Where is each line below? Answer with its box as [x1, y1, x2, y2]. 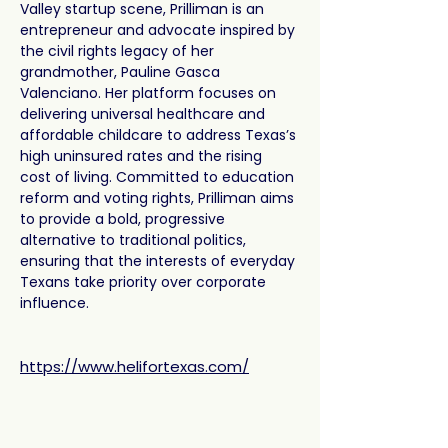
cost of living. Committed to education [20, 167, 298, 187]
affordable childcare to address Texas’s [20, 125, 300, 145]
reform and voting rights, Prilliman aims [20, 188, 298, 208]
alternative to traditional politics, [20, 230, 250, 250]
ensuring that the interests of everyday [20, 251, 299, 271]
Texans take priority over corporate [20, 272, 270, 292]
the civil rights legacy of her [20, 41, 218, 61]
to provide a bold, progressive [20, 209, 229, 229]
